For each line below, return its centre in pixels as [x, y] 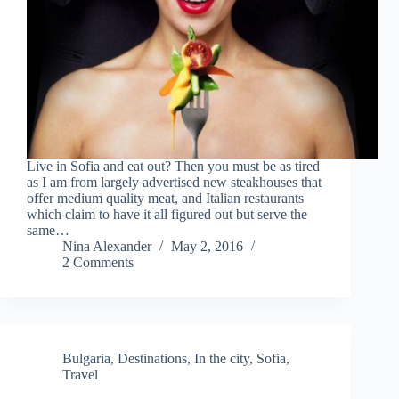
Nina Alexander [107, 247]
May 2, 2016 [207, 247]
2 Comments [98, 263]
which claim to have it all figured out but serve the [167, 215]
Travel [80, 375]
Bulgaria [86, 359]
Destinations [152, 359]
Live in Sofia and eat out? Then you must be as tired [173, 167]
